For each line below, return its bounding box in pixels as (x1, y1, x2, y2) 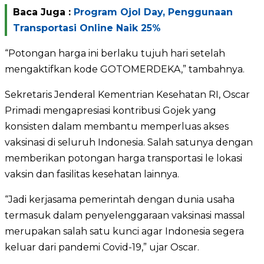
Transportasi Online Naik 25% (13, 22, 161, 34)
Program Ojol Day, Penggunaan (74, 6, 233, 18)
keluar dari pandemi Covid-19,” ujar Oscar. (5, 241, 199, 253)
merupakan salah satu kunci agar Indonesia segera (5, 225, 244, 237)
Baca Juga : (13, 6, 74, 18)
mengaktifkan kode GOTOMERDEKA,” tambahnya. (5, 63, 245, 75)
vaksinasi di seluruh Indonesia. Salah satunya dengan (5, 136, 253, 148)
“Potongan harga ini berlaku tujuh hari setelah (5, 47, 225, 59)
